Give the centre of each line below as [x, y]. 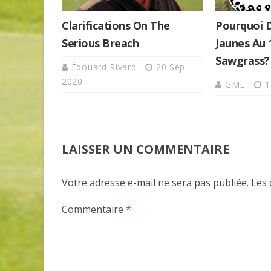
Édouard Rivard [105, 67]
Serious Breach [100, 43]
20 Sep [171, 67]
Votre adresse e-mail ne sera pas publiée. [155, 182]
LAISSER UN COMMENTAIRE [145, 149]
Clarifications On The [116, 25]
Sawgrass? [243, 60]
